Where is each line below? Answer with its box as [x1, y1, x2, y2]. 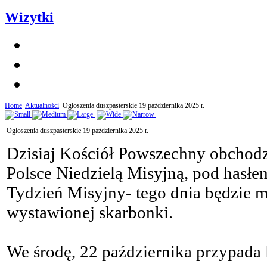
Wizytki [5, 10, 54, 26]
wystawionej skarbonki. [7, 203, 173, 222]
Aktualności [25, 101, 59, 110]
